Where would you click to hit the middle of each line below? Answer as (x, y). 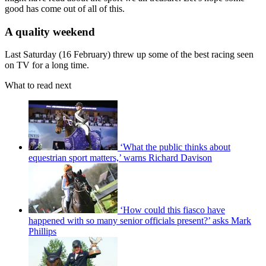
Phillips (42, 232)
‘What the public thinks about (175, 147)
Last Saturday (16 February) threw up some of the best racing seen (129, 55)
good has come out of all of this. (65, 8)
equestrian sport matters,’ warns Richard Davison (120, 158)
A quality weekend (50, 31)
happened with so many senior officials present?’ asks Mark (140, 221)
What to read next (38, 85)
